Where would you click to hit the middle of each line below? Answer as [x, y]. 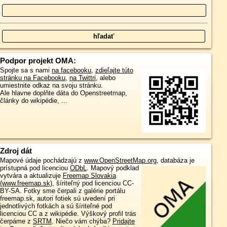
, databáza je [175, 161]
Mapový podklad [115, 168]
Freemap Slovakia [89, 176]
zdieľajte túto [114, 70]
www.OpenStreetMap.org [120, 161]
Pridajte [123, 221]
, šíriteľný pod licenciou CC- [93, 183]
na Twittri [82, 78]
